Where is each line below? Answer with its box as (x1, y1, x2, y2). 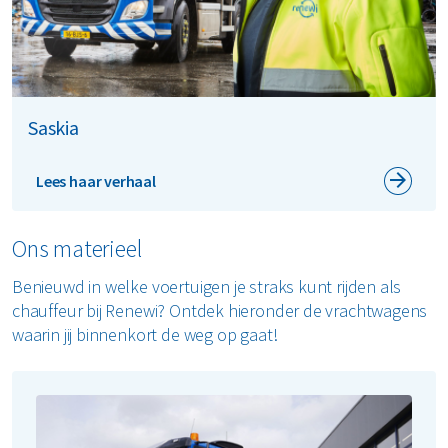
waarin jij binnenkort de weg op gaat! (12, 322, 278, 346)
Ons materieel (12, 232, 142, 264)
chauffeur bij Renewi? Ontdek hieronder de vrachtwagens (12, 298, 428, 322)
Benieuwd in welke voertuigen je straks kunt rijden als (12, 274, 402, 298)
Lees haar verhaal (36, 170, 156, 191)
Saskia (28, 114, 79, 140)
